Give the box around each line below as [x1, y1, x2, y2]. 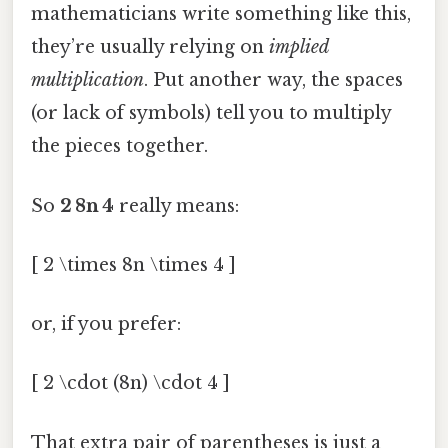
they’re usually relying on [31, 36, 269, 59]
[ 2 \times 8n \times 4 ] [31, 253, 236, 276]
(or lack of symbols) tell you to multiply [31, 102, 391, 125]
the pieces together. [31, 135, 208, 158]
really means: [114, 194, 239, 217]
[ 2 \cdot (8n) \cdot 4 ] [31, 372, 230, 395]
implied [269, 36, 328, 59]
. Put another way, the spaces [144, 69, 403, 92]
